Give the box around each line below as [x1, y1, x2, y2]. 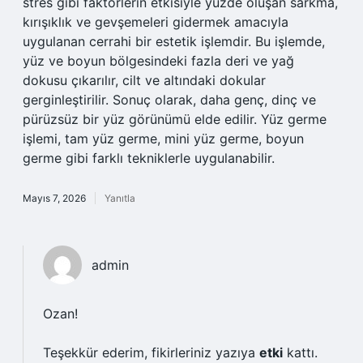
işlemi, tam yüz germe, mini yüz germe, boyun [23, 130, 304, 147]
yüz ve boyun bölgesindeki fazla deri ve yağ [23, 53, 294, 69]
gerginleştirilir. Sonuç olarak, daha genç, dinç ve [23, 92, 316, 108]
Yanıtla [105, 192, 135, 204]
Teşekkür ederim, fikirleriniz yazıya [43, 344, 259, 361]
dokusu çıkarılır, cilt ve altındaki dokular [23, 72, 266, 88]
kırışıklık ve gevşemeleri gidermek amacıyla [23, 14, 288, 30]
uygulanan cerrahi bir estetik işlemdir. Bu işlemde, [23, 33, 325, 49]
